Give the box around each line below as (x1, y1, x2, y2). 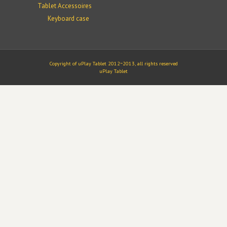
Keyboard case (47, 14, 89, 23)
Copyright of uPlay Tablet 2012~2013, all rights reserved (49, 60, 178, 67)
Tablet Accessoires (37, 1, 92, 10)
